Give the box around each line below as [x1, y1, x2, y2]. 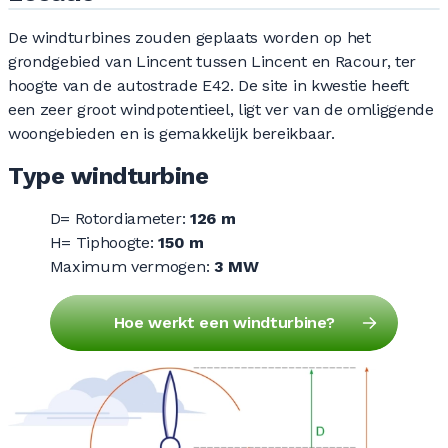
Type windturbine [8, 162, 209, 191]
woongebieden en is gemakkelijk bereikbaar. [8, 124, 335, 144]
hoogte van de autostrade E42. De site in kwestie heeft [8, 76, 409, 96]
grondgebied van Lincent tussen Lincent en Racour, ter [8, 52, 417, 72]
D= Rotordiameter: [49, 209, 190, 229]
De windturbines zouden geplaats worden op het [8, 28, 371, 48]
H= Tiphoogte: [49, 233, 159, 253]
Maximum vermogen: [49, 257, 214, 277]
